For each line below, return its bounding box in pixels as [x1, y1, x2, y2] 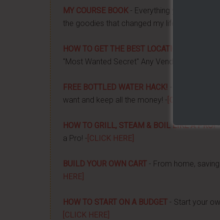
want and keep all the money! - [63, 95, 167, 105]
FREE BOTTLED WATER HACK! [63, 82, 168, 92]
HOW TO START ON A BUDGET [63, 197, 167, 207]
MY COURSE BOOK [63, 6, 128, 15]
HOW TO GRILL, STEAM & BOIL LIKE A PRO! [63, 121, 216, 130]
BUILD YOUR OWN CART [63, 159, 147, 168]
